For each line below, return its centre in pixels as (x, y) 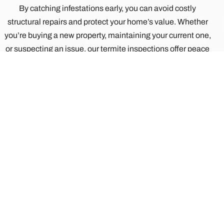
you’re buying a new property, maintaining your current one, (107, 35)
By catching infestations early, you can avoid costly (108, 8)
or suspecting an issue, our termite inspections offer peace (108, 48)
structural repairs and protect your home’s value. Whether (107, 21)
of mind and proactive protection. (108, 62)
